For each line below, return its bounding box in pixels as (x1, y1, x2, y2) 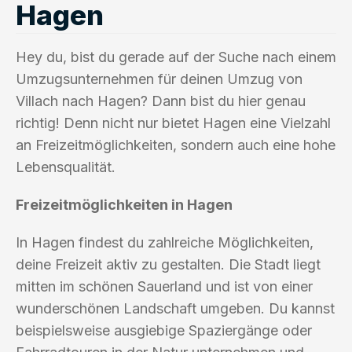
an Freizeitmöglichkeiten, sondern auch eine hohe (16, 136, 335, 153)
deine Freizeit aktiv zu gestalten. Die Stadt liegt (16, 255, 321, 273)
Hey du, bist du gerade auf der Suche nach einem (16, 48, 336, 65)
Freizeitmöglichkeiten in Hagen (16, 196, 233, 213)
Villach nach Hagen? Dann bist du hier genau (16, 92, 306, 109)
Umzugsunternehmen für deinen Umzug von (16, 70, 302, 87)
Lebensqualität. (16, 158, 115, 175)
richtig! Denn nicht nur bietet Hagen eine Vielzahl (16, 114, 331, 131)
